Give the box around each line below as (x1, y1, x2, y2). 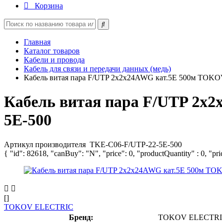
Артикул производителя (4, 140, 88, 149)
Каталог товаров (24, 47, 80, 55)
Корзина (35, 1, 63, 10)
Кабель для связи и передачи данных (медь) (24, 64, 171, 73)
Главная (24, 38, 51, 46)
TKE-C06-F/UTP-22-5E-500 (90, 140, 182, 149)
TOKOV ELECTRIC (4, 202, 73, 211)
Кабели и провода (24, 55, 85, 64)
